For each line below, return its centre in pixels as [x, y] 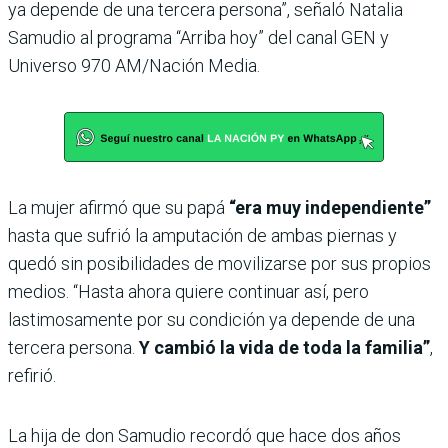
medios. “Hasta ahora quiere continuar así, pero [188, 292]
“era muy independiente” [330, 208]
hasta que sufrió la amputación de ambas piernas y [202, 236]
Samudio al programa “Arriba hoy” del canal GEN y [198, 38]
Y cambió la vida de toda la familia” [282, 348]
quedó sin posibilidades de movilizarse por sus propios [219, 264]
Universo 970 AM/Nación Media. [134, 66]
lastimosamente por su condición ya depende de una [211, 320]
